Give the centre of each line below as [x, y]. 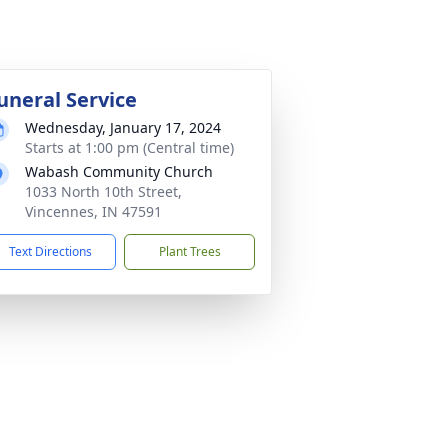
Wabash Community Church [119, 171]
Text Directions [50, 251]
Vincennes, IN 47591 [93, 211]
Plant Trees [189, 251]
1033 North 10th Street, [103, 191]
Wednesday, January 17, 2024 [123, 127]
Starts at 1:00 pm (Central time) [129, 147]
